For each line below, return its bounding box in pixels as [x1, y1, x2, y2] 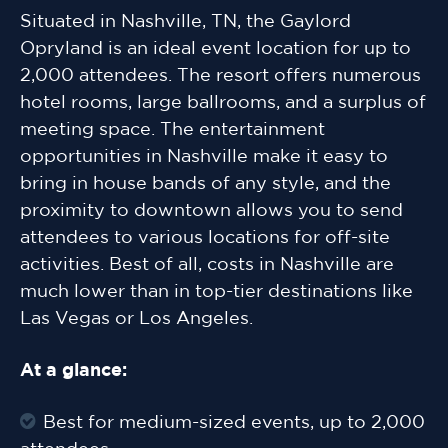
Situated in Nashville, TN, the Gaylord [20, 14, 351, 31]
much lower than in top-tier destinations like [20, 284, 413, 301]
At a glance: [20, 363, 127, 380]
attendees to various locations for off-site [20, 230, 390, 247]
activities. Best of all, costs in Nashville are [20, 257, 394, 274]
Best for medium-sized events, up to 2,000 [43, 415, 425, 432]
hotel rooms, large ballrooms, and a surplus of [20, 95, 426, 112]
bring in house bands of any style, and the [20, 176, 391, 193]
